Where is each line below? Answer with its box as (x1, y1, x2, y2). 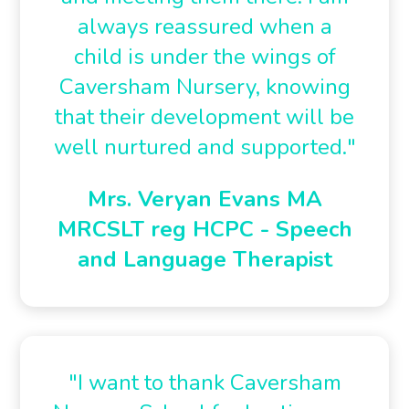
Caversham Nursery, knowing (58, 72, 351, 101)
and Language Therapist (77, 245, 332, 274)
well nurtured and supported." (53, 132, 356, 162)
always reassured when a (77, 12, 332, 41)
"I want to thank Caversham (68, 368, 341, 397)
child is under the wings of (73, 42, 336, 71)
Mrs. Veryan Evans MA (87, 184, 322, 214)
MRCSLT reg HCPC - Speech (57, 215, 352, 244)
